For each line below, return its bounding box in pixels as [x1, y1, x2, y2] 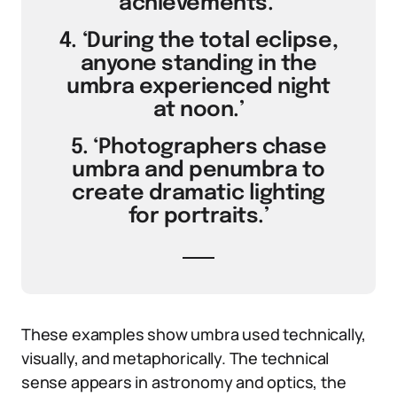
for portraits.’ [128, 206, 269, 228]
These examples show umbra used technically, [21, 323, 367, 345]
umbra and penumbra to [72, 160, 325, 182]
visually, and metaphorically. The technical [21, 347, 330, 369]
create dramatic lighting [72, 183, 325, 205]
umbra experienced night [66, 76, 331, 98]
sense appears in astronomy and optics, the [21, 371, 346, 393]
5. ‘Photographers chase [70, 136, 327, 159]
